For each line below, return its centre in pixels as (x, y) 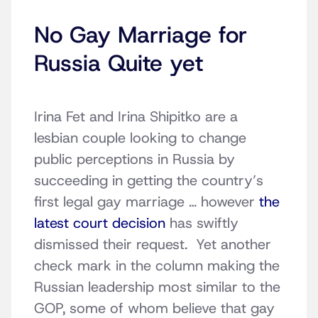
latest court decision (100, 223)
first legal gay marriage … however (147, 202)
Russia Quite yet (119, 64)
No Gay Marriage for (141, 35)
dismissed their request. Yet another (153, 245)
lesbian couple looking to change (140, 138)
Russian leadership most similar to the (157, 287)
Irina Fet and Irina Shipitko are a (136, 117)
